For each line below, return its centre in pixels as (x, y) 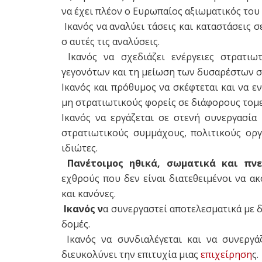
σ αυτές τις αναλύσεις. (111, 41)
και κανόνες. (89, 193)
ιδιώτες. (80, 148)
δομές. (76, 224)
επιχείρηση (226, 254)
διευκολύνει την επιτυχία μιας (131, 254)
